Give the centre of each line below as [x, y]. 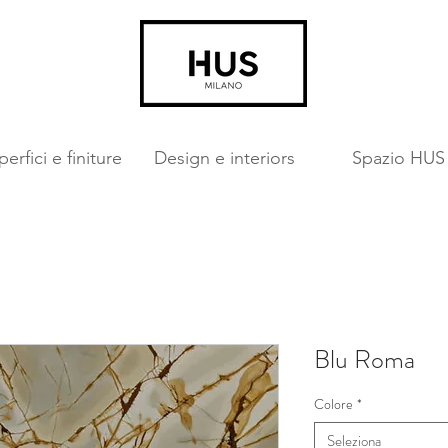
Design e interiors [224, 158]
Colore [333, 404]
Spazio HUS [398, 158]
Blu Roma [364, 359]
